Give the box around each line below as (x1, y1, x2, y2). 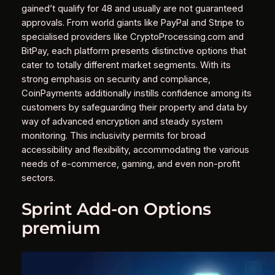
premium (21, 218, 101, 238)
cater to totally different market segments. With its (21, 60, 231, 71)
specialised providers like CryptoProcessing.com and (21, 31, 244, 43)
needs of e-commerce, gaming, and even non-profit (21, 158, 240, 170)
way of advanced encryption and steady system (21, 116, 223, 128)
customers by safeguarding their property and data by (21, 102, 247, 114)
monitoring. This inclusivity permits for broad (21, 130, 206, 142)
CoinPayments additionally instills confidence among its (21, 88, 252, 99)
